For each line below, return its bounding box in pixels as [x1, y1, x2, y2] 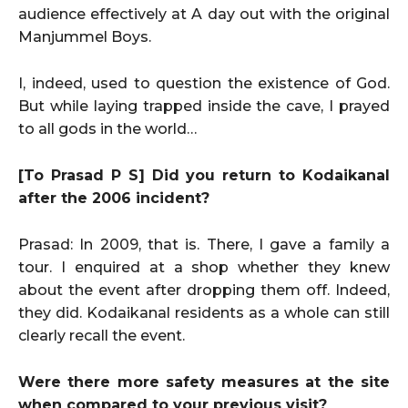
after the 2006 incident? [18, 189, 209, 207]
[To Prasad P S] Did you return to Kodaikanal [18, 166, 390, 184]
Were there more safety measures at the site [18, 372, 390, 391]
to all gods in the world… [18, 119, 197, 138]
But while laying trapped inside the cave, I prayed [18, 97, 390, 115]
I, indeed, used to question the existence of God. [18, 74, 390, 92]
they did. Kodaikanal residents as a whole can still [18, 303, 390, 321]
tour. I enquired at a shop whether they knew [18, 258, 390, 276]
